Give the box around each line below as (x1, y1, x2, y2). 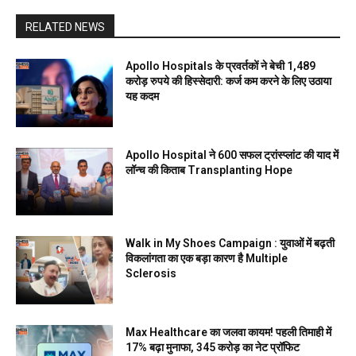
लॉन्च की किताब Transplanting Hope (126, 163, 293, 176)
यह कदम (126, 90, 162, 103)
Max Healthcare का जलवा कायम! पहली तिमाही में (126, 326, 332, 339)
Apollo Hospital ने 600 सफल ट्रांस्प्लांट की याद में (126, 148, 339, 161)
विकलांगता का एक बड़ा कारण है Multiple (126, 252, 288, 265)
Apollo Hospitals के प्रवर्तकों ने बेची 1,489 (126, 60, 316, 73)
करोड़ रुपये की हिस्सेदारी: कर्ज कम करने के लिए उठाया (126, 75, 332, 88)
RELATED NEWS (25, 21, 105, 34)
